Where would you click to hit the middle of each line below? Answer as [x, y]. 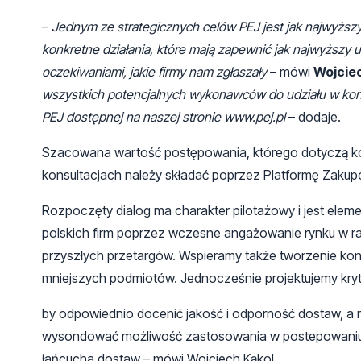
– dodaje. [313, 116]
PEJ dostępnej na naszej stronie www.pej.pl [164, 116]
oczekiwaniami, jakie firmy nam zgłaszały [154, 71]
